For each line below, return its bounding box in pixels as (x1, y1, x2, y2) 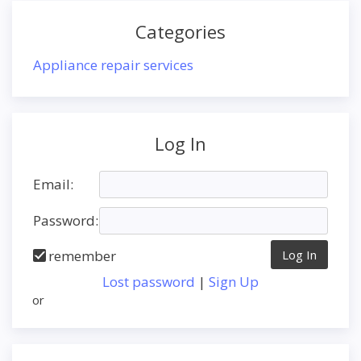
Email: (33, 175, 73, 193)
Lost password (102, 272, 195, 291)
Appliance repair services (33, 56, 193, 74)
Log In (155, 131, 206, 156)
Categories (135, 19, 226, 44)
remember (48, 247, 116, 265)
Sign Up (209, 272, 259, 291)
